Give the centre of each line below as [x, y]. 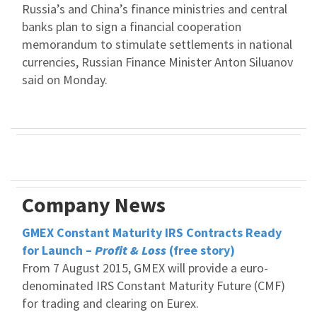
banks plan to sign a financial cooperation [132, 27]
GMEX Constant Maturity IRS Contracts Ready [152, 232]
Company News [94, 204]
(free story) [202, 250]
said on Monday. [65, 80]
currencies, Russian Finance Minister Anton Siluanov [157, 62]
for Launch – [58, 250]
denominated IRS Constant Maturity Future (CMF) [154, 286]
